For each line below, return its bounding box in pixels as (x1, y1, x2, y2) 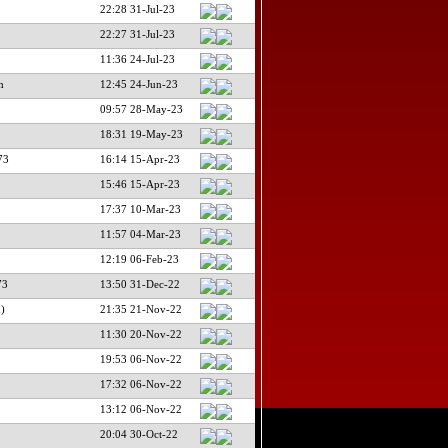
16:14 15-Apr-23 (99, 152, 180, 165)
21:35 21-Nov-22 (99, 302, 182, 315)
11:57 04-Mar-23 (99, 227, 181, 240)
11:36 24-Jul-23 (99, 52, 175, 65)
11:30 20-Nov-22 (99, 327, 182, 340)
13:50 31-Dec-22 (99, 277, 180, 290)
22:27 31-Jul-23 (99, 27, 175, 40)
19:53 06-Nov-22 (99, 352, 182, 365)
